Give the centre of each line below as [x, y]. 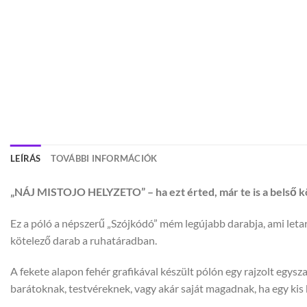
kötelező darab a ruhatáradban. [84, 240]
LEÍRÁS [26, 158]
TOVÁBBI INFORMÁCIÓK [104, 158]
